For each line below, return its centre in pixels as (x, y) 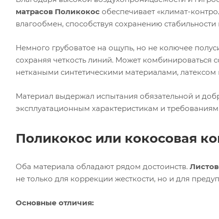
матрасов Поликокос (58, 11)
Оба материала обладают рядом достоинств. (102, 166)
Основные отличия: (55, 203)
